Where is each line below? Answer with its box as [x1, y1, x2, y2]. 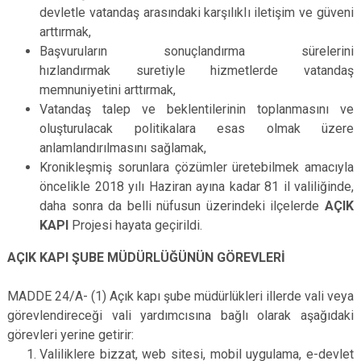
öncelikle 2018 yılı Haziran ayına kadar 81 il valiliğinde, [39, 179, 354, 194]
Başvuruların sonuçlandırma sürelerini [39, 44, 354, 59]
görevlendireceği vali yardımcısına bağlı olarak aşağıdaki [7, 308, 354, 323]
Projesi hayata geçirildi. [68, 218, 202, 233]
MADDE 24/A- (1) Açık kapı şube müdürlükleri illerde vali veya [7, 288, 354, 304]
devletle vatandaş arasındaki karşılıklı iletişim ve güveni [39, 5, 354, 20]
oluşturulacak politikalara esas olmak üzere [39, 121, 354, 136]
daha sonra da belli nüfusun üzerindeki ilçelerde [39, 198, 325, 214]
